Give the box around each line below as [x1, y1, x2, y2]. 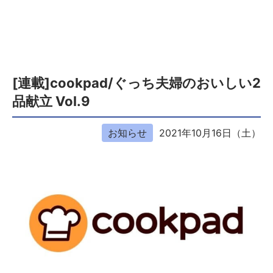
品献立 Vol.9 [12, 93, 90, 109]
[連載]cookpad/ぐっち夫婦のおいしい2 [12, 75, 261, 91]
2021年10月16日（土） [159, 127, 261, 139]
